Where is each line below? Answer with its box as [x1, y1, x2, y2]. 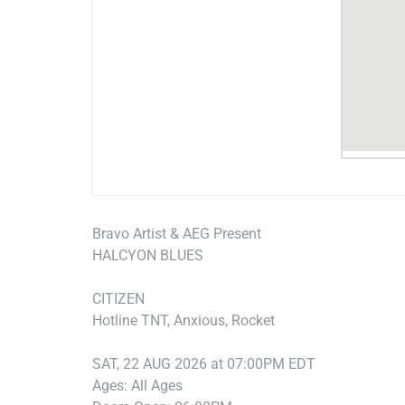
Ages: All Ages [92, 377, 183, 395]
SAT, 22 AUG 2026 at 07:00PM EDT [92, 355, 316, 373]
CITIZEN [92, 290, 145, 308]
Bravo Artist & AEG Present [92, 225, 261, 243]
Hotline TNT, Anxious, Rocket [92, 312, 275, 330]
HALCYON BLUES [92, 247, 203, 265]
